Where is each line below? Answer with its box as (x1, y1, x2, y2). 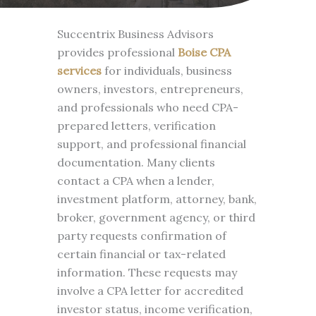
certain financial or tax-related (56, 247, 226, 261)
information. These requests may (56, 265, 237, 279)
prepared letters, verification (56, 119, 216, 133)
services (56, 63, 102, 78)
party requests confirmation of (56, 229, 226, 243)
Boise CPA (177, 45, 231, 59)
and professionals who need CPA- (56, 100, 238, 114)
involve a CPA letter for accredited (56, 284, 243, 298)
